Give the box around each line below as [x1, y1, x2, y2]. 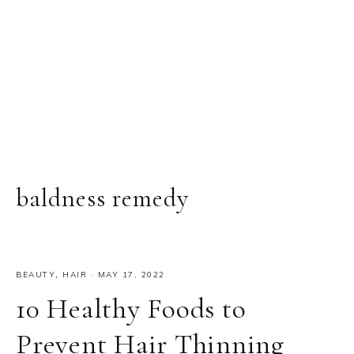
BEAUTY [16, 269, 55, 280]
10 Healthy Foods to [16, 292, 247, 326]
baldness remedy [16, 183, 189, 213]
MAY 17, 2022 [97, 269, 165, 280]
